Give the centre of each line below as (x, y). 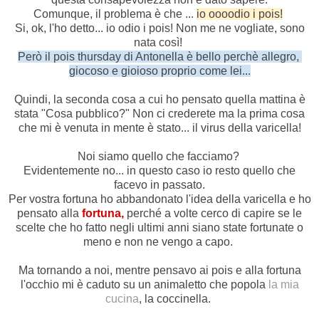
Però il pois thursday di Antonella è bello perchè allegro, (159, 57)
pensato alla (49, 214)
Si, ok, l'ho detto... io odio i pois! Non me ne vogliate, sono (159, 28)
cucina (122, 299)
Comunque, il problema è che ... (115, 14)
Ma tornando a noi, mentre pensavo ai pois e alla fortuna (159, 271)
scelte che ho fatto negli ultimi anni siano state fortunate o (159, 228)
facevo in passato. (159, 185)
